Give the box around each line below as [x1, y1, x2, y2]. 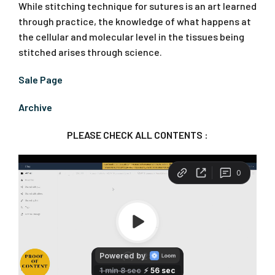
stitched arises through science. [18, 45, 162, 58]
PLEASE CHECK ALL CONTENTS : [67, 128, 208, 141]
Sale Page [18, 73, 63, 85]
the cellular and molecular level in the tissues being [18, 30, 244, 42]
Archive [18, 101, 52, 113]
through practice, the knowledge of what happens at [18, 15, 251, 27]
